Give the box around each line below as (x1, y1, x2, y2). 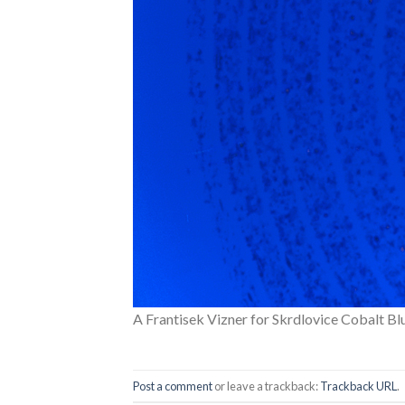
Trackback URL (320, 378, 397, 393)
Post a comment (133, 378, 212, 393)
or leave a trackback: (212, 378, 320, 393)
